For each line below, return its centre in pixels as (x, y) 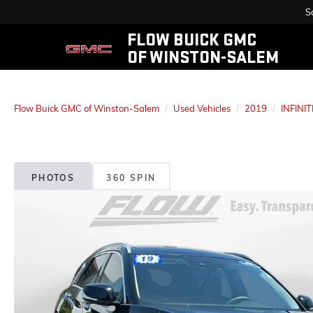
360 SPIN (131, 178)
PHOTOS (53, 178)
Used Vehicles (202, 108)
